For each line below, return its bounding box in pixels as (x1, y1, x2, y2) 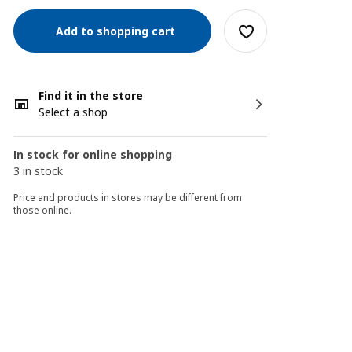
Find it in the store (38, 88, 144, 103)
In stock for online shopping (13, 147, 173, 162)
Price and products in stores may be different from (13, 191, 243, 204)
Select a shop (38, 104, 108, 119)
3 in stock (13, 163, 64, 178)
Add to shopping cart (49, 23, 176, 38)
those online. (13, 203, 72, 217)
